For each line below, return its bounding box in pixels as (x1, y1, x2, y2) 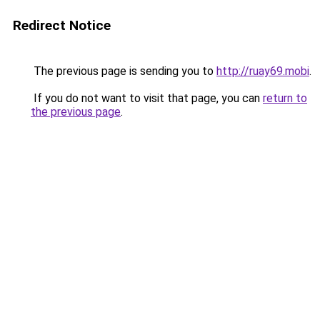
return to (263, 91, 307, 105)
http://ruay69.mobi (216, 64, 309, 78)
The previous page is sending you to (31, 64, 216, 78)
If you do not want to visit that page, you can (31, 91, 263, 105)
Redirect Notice (13, 17, 111, 34)
